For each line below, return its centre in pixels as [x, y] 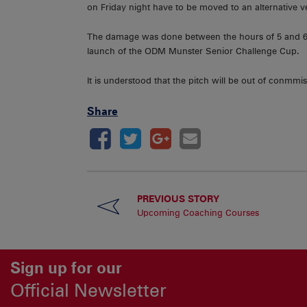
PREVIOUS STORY [178, 198]
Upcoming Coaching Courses [198, 212]
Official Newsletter [88, 290]
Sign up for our [66, 268]
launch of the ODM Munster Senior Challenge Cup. [193, 51]
